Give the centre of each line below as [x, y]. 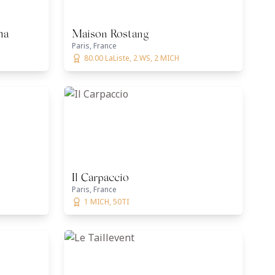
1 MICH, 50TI [107, 202]
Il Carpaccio [100, 179]
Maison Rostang [110, 35]
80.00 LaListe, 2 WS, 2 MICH [132, 58]
